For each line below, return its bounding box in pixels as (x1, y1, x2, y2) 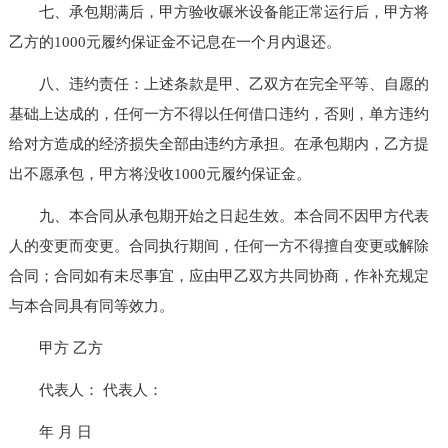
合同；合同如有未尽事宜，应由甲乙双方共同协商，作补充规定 (8, 267, 429, 284)
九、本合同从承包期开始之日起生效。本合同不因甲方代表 (8, 207, 429, 224)
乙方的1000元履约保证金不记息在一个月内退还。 (8, 33, 341, 50)
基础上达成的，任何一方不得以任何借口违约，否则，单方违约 (8, 105, 429, 122)
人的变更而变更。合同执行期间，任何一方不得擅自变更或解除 (8, 237, 429, 254)
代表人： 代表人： (8, 381, 163, 398)
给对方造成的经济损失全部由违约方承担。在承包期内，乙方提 (8, 135, 429, 152)
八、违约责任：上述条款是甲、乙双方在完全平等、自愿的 (8, 75, 429, 92)
